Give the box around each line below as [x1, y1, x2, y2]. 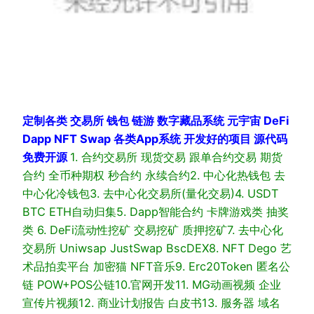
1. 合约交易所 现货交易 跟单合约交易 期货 [70, 149, 282, 164]
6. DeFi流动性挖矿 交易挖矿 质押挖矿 [37, 222, 227, 237]
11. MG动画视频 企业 [175, 277, 281, 292]
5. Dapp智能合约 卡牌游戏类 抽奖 [116, 204, 289, 219]
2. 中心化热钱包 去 [190, 168, 285, 182]
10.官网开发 [115, 277, 175, 292]
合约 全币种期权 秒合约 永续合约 [22, 168, 190, 182]
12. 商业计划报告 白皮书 [78, 295, 202, 310]
